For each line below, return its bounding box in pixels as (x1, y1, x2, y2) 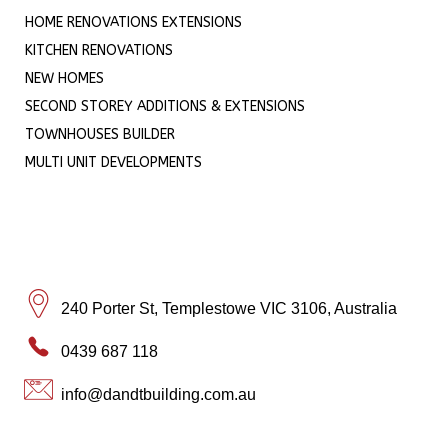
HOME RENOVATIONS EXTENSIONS (25, 14, 242, 32)
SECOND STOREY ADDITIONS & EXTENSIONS (25, 98, 305, 116)
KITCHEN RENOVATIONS (25, 42, 173, 60)
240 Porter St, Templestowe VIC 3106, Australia (61, 299, 398, 317)
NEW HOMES (25, 70, 104, 88)
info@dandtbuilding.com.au (61, 385, 257, 403)
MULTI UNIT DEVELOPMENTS (25, 154, 202, 172)
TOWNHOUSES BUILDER (25, 126, 175, 144)
